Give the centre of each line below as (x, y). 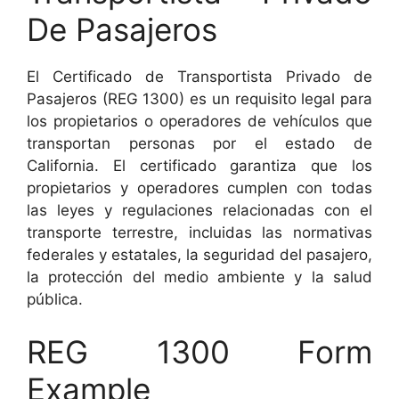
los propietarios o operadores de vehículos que (199, 121)
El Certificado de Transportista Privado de (199, 76)
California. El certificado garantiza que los (199, 165)
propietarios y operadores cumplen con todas (199, 187)
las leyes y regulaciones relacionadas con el (199, 210)
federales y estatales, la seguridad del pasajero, (199, 254)
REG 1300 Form (199, 352)
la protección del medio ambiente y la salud (199, 277)
